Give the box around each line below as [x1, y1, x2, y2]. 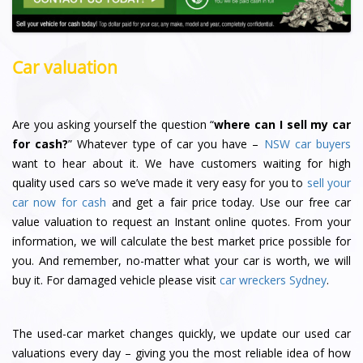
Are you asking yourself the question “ [12, 116, 215, 132]
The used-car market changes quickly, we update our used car [12, 326, 351, 342]
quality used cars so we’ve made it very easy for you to [12, 174, 307, 190]
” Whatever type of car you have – [68, 135, 264, 152]
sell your [306, 174, 352, 190]
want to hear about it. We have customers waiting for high [12, 155, 351, 171]
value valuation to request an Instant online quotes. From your [12, 213, 351, 229]
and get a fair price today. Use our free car [106, 194, 352, 210]
